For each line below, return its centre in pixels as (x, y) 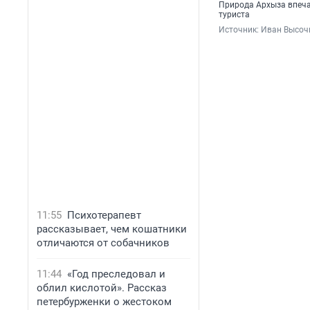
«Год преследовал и (116, 274)
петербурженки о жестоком (104, 302)
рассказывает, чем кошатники (112, 229)
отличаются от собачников (103, 243)
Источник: (240, 30)
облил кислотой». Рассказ (102, 288)
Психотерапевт (104, 215)
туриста (234, 15)
